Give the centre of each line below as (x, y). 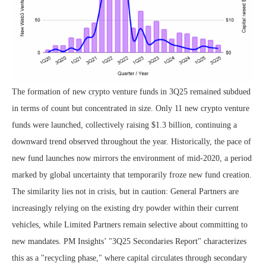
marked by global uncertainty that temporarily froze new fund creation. (132, 175)
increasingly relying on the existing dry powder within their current (125, 208)
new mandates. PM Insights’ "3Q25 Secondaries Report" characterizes (129, 241)
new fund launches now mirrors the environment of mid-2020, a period (132, 158)
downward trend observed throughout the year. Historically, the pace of (132, 141)
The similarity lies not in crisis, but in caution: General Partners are (125, 191)
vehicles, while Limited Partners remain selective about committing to (130, 224)
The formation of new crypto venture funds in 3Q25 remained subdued (131, 91)
